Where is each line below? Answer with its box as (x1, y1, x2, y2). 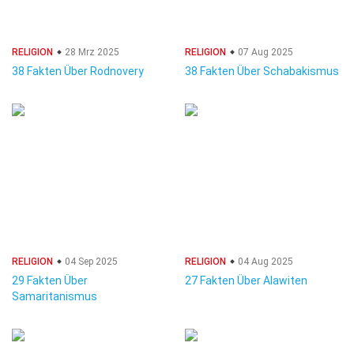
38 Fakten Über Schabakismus (185, 65, 339, 77)
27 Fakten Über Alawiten (185, 274, 307, 287)
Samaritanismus (12, 290, 97, 303)
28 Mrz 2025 (62, 47, 119, 58)
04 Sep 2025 (62, 256, 118, 267)
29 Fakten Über (12, 274, 88, 287)
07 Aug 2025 (235, 47, 293, 58)
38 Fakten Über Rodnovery (12, 65, 144, 77)
